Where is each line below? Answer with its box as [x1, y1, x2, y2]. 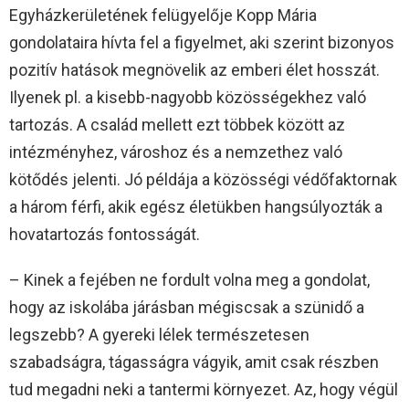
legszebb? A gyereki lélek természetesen [9, 325, 309, 345]
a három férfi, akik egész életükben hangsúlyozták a [9, 197, 383, 217]
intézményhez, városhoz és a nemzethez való [9, 142, 342, 163]
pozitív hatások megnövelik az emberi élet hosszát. [9, 60, 380, 80]
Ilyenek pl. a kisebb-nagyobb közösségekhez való [9, 88, 366, 108]
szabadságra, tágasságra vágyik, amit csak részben [9, 352, 379, 372]
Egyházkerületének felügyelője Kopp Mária [9, 5, 317, 26]
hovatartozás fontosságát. [9, 225, 200, 245]
